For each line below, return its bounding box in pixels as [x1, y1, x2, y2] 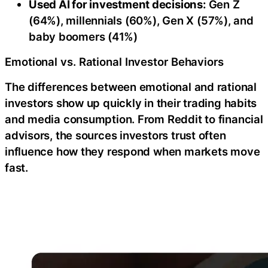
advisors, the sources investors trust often [5, 128, 226, 142]
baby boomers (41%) [29, 29, 138, 43]
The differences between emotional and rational [5, 80, 257, 93]
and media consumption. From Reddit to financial [5, 112, 263, 126]
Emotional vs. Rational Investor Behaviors [5, 55, 224, 68]
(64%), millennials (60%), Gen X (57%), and [29, 13, 254, 27]
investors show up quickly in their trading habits [5, 96, 257, 109]
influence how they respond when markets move [5, 144, 260, 158]
